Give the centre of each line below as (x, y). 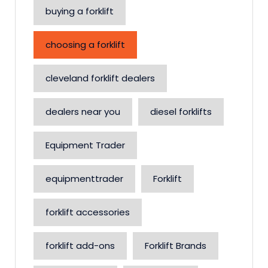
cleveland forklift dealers (100, 78)
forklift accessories (88, 212)
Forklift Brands (176, 246)
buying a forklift (80, 11)
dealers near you (83, 112)
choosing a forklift (85, 45)
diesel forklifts (181, 112)
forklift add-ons (80, 246)
